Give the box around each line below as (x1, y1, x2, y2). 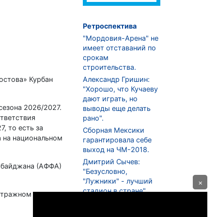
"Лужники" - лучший (83, 177, 153, 186)
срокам (83, 53, 108, 62)
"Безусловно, (83, 167, 127, 176)
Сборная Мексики (83, 126, 144, 135)
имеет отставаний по (83, 44, 156, 52)
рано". (83, 114, 104, 123)
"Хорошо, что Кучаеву (83, 85, 158, 93)
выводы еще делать (83, 104, 151, 113)
